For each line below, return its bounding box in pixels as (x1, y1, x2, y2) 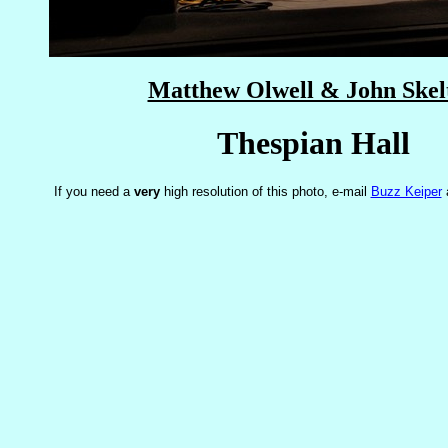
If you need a (53, 183, 134, 199)
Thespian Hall (216, 125, 410, 162)
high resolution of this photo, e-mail (159, 183, 371, 199)
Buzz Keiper (370, 183, 442, 199)
